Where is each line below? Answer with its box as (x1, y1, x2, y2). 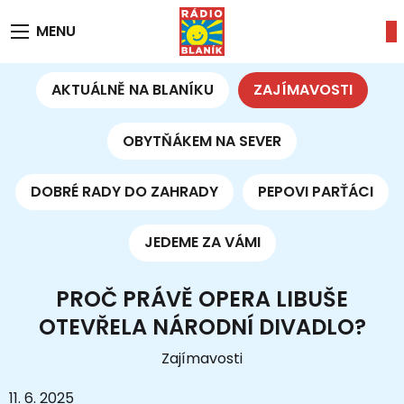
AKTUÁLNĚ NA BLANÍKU (50, 79, 214, 101)
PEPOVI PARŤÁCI (258, 180, 374, 202)
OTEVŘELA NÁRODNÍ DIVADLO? (38, 311, 366, 342)
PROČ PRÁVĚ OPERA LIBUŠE (56, 283, 348, 314)
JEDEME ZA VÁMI (143, 232, 261, 253)
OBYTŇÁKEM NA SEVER (123, 130, 281, 151)
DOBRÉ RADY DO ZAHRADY (30, 180, 218, 202)
